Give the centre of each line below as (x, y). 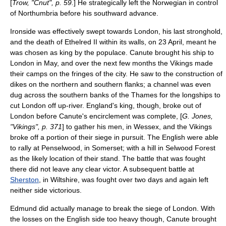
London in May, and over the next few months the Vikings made (111, 63)
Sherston (24, 180)
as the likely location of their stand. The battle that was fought (108, 158)
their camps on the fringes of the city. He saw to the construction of (116, 74)
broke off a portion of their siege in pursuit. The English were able (114, 137)
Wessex (146, 127)
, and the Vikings (185, 127)
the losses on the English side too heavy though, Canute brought (113, 219)
